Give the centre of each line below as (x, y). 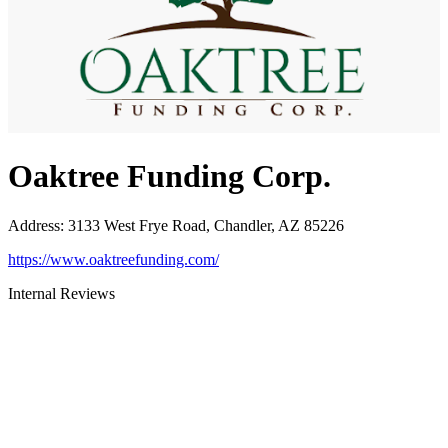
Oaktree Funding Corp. (169, 176)
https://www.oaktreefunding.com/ (113, 259)
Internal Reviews (61, 293)
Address (34, 225)
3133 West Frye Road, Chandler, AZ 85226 (206, 225)
